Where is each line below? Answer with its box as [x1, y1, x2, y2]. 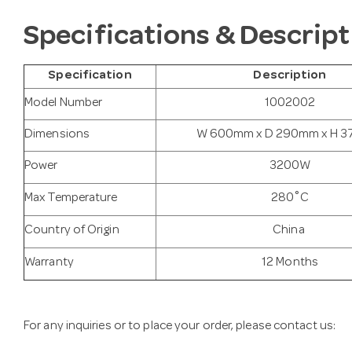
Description [253, 69, 327, 82]
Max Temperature [24, 192, 118, 205]
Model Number [24, 97, 103, 110]
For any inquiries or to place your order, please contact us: [24, 320, 335, 333]
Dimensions [24, 128, 90, 141]
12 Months [262, 256, 318, 269]
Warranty [24, 256, 74, 269]
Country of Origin [24, 224, 119, 237]
